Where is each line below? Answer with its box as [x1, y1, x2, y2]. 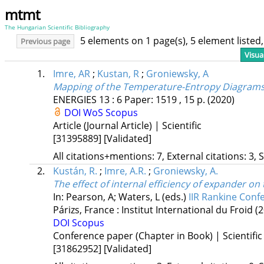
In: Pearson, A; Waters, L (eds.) [52, 190, 189, 204]
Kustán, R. [52, 164, 97, 178]
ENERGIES [52, 93, 97, 107]
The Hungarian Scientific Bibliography [5, 23, 110, 31]
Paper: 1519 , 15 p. [124, 93, 207, 107]
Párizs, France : [52, 203, 121, 217]
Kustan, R [97, 67, 139, 81]
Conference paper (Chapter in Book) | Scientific [52, 229, 262, 243]
